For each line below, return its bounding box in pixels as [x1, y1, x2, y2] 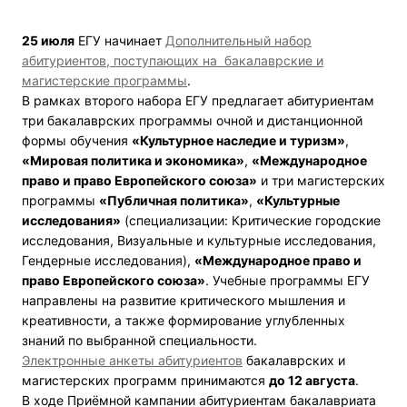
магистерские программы [22, 72, 187, 88]
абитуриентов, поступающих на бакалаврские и [22, 52, 323, 68]
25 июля [22, 32, 74, 48]
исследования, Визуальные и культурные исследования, [22, 232, 376, 248]
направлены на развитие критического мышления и [22, 292, 345, 308]
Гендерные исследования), [22, 252, 194, 268]
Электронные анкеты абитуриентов [22, 352, 243, 368]
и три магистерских [257, 172, 385, 188]
